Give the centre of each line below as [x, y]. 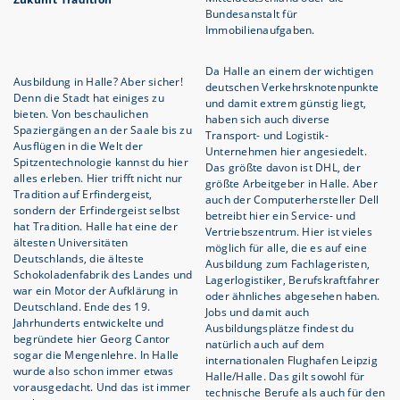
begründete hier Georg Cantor [92, 338]
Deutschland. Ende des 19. [82, 306]
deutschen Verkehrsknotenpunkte [292, 87]
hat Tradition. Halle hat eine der [96, 226]
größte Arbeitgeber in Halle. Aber [292, 183]
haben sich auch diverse [268, 119]
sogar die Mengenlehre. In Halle [96, 354]
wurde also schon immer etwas [94, 371]
